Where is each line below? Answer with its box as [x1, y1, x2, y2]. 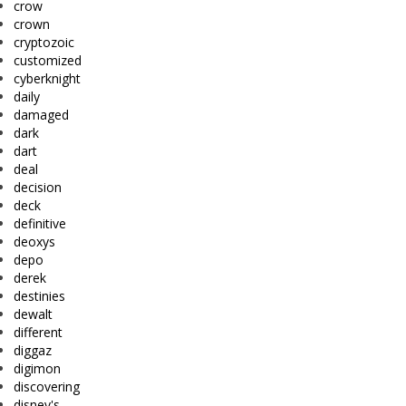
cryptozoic [14, 33, 74, 51]
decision [14, 178, 62, 196]
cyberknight [14, 69, 81, 87]
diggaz [14, 341, 52, 359]
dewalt [14, 304, 53, 323]
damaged [14, 105, 69, 123]
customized [14, 51, 82, 69]
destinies [14, 286, 65, 304]
